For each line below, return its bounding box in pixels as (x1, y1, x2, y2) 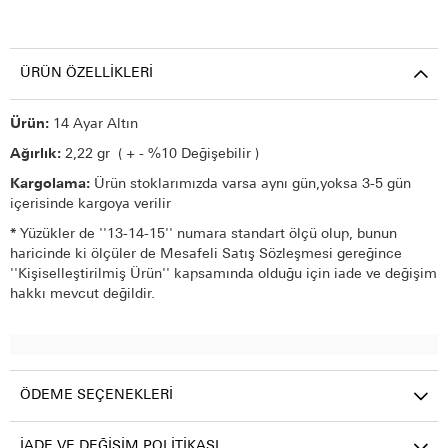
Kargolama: (10, 177, 94, 193)
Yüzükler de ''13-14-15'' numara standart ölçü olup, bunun (20, 227, 397, 243)
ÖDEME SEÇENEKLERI (20, 388, 173, 404)
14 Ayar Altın (53, 117, 138, 133)
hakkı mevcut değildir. (10, 287, 155, 303)
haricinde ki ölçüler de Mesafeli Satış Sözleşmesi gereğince (10, 247, 402, 263)
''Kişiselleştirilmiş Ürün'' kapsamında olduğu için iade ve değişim (10, 267, 437, 283)
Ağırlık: (10, 147, 65, 163)
